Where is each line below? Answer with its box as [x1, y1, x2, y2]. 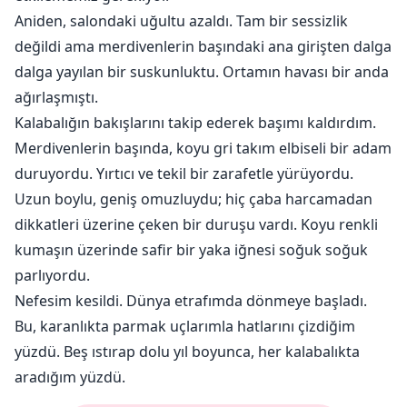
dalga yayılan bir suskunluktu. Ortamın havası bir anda [15, 62, 389, 83]
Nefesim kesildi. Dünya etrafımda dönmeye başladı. [15, 291, 367, 312]
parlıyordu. [15, 265, 90, 286]
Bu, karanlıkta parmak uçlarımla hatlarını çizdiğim [15, 316, 355, 337]
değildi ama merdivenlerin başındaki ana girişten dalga [15, 36, 392, 57]
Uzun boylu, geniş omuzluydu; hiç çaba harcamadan [15, 189, 372, 210]
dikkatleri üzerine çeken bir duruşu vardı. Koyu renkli [15, 214, 378, 235]
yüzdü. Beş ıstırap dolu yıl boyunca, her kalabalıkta [15, 342, 360, 362]
